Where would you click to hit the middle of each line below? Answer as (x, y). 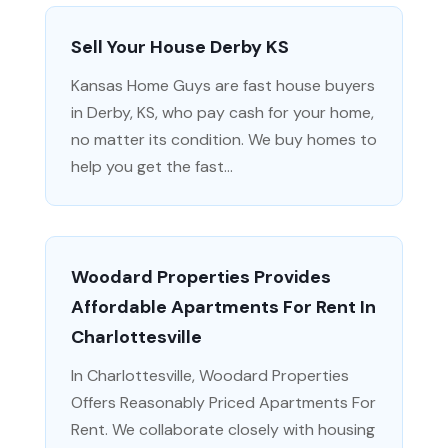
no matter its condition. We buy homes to (223, 139)
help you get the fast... (151, 166)
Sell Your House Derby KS (179, 46)
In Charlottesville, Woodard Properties (209, 375)
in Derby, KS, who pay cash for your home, (222, 112)
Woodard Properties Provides (200, 276)
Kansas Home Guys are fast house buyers (222, 85)
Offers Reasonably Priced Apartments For (223, 402)
